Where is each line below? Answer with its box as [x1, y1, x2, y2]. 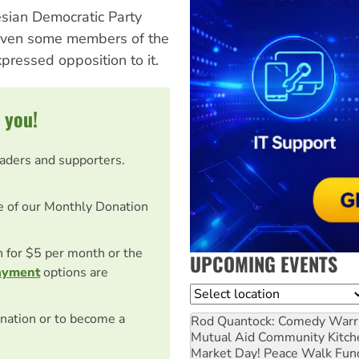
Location [190, 284, 241, 302]
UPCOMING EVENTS [190, 248, 337, 278]
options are [40, 263, 108, 281]
